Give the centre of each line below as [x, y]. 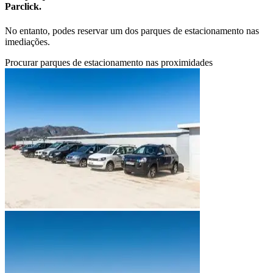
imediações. [27, 41]
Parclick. [23, 7]
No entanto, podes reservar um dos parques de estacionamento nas [132, 30]
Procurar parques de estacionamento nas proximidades [109, 62]
